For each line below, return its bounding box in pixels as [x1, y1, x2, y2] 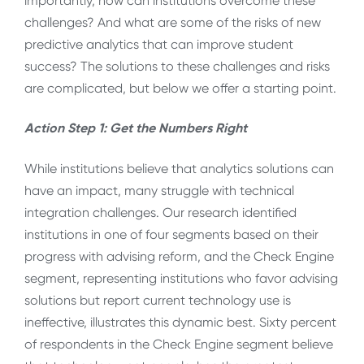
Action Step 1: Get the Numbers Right [24, 120, 247, 136]
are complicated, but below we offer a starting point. [24, 80, 336, 96]
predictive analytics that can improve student [24, 36, 293, 52]
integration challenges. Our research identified [24, 204, 297, 220]
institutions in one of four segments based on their [24, 226, 318, 242]
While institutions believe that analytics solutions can [24, 160, 334, 176]
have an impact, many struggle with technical [24, 182, 294, 198]
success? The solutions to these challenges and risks [24, 58, 330, 74]
